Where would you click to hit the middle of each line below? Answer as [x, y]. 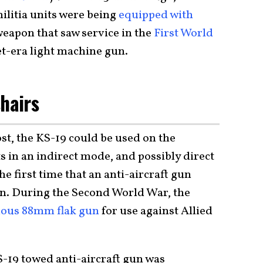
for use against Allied [156, 211]
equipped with [155, 15]
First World [183, 33]
